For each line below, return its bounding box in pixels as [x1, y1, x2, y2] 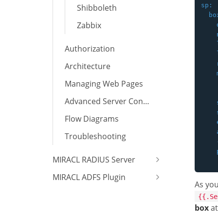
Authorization [65, 43, 115, 54]
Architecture [65, 61, 110, 72]
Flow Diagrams [65, 113, 119, 124]
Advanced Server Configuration [143, 96, 149, 107]
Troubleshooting [65, 131, 126, 142]
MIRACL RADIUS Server [53, 154, 135, 165]
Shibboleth [77, 2, 117, 13]
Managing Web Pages [65, 78, 143, 89]
